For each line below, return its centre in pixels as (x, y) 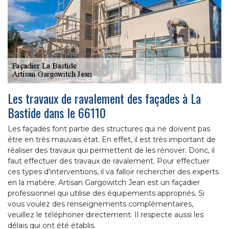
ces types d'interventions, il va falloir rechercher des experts (113, 171)
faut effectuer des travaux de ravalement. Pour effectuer (109, 161)
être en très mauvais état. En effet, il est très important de (112, 139)
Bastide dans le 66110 (57, 112)
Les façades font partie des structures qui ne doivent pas (109, 129)
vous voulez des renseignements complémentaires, (100, 204)
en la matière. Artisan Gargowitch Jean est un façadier (104, 182)
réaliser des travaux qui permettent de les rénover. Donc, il (111, 150)
